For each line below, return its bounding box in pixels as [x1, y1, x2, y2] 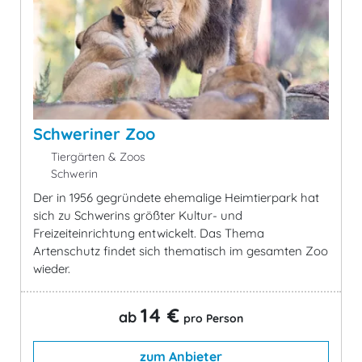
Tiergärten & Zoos [47, 149, 145, 164]
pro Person [183, 310, 243, 326]
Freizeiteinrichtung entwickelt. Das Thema [33, 225, 264, 241]
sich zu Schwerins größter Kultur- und [33, 207, 242, 223]
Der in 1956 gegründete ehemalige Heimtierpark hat [33, 189, 319, 205]
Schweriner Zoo [33, 123, 155, 144]
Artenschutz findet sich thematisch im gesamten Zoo [33, 242, 328, 259]
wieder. [33, 260, 70, 276]
